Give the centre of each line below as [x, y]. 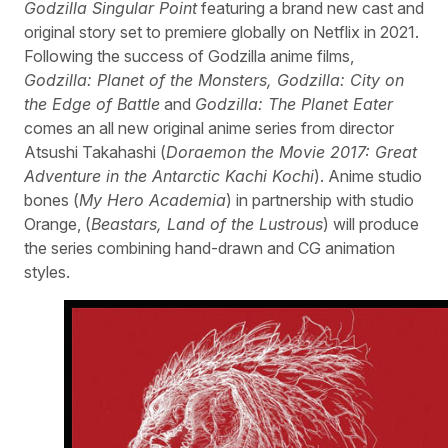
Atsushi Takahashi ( [95, 151]
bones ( [51, 199]
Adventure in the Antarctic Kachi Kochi [169, 175]
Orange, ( [57, 223]
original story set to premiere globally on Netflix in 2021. [221, 31]
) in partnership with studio [320, 199]
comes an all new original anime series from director [209, 127]
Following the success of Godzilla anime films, [189, 55]
